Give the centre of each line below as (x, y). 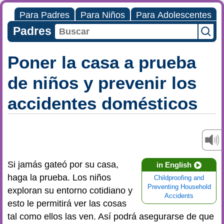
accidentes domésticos (102, 103)
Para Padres (44, 15)
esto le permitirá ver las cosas (67, 203)
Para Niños (103, 15)
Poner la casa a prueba (102, 62)
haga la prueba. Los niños (59, 177)
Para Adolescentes (174, 15)
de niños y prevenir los (102, 83)
